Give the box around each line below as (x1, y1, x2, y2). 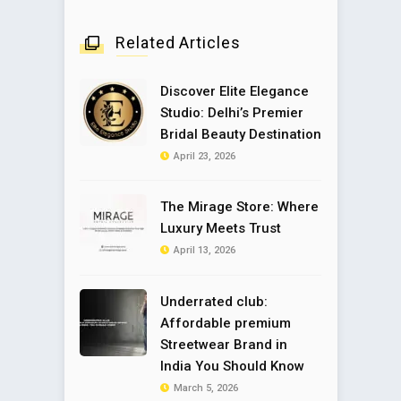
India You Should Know (160, 358, 304, 375)
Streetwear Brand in (160, 337, 287, 354)
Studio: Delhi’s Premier (160, 105, 303, 122)
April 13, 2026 (174, 244, 235, 257)
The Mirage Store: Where (160, 199, 319, 216)
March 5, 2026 (174, 382, 238, 395)
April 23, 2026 (174, 150, 235, 163)
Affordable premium (160, 315, 291, 332)
